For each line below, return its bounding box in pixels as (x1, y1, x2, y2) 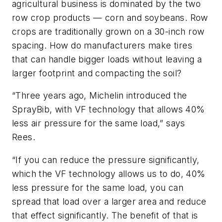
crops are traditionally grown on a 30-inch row (12, 26, 205, 37)
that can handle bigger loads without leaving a (12, 54, 202, 64)
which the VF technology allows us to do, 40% (12, 168, 206, 179)
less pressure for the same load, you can (12, 182, 183, 193)
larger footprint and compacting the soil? (12, 67, 182, 78)
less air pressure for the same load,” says (12, 118, 185, 129)
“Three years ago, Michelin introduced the (12, 90, 187, 101)
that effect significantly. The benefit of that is (12, 210, 198, 221)
